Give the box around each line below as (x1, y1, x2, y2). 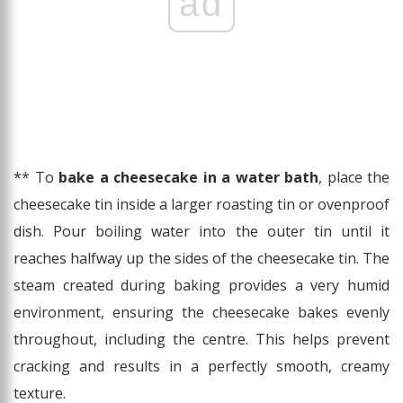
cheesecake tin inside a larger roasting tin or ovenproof (13, 194, 390, 215)
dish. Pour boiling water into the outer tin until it (13, 221, 390, 242)
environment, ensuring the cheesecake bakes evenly (13, 302, 390, 323)
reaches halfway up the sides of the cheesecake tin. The (13, 248, 390, 269)
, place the (318, 167, 390, 188)
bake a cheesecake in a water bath (58, 167, 318, 188)
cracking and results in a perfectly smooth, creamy (13, 356, 390, 377)
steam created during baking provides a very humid (13, 275, 390, 296)
